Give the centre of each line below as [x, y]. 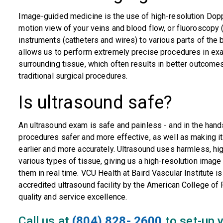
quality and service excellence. [73, 197]
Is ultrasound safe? [96, 103]
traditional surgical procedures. [73, 76]
